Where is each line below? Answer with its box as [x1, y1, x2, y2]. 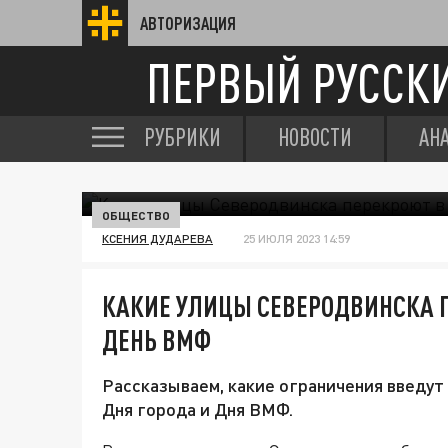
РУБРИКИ [144, 123, 221, 151]
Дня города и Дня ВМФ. [102, 398, 293, 420]
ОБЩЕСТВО [102, 208, 170, 222]
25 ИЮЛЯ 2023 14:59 [243, 231, 350, 246]
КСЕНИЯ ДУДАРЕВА [102, 231, 213, 246]
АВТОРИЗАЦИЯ [140, 13, 236, 33]
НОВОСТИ [278, 123, 352, 151]
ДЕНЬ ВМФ [102, 323, 211, 357]
